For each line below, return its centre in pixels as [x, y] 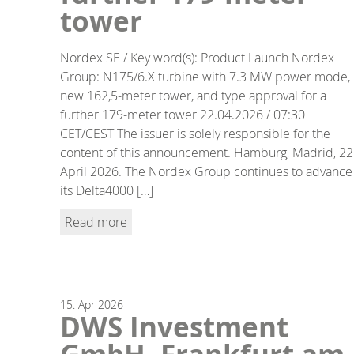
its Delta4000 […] [107, 190]
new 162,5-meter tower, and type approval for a [193, 95]
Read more [96, 222]
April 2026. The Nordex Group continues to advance [206, 171]
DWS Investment [174, 327]
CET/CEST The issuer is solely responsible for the [195, 133]
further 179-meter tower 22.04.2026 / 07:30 [183, 114]
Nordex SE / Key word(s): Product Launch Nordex [197, 57]
